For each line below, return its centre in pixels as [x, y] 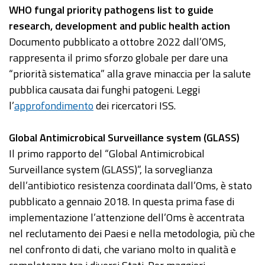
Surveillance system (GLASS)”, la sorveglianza [111, 170]
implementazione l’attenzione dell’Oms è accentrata [127, 218]
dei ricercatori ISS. [135, 106]
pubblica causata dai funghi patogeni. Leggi [104, 90]
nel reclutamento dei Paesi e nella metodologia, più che [132, 234]
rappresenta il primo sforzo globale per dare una [118, 58]
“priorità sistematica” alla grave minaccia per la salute [130, 74]
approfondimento [54, 106]
